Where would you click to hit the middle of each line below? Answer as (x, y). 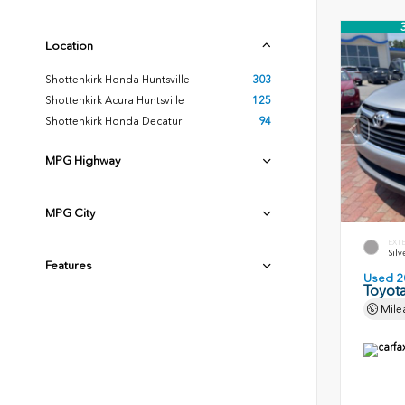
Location (69, 46)
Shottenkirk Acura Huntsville (115, 100)
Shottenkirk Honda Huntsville (118, 80)
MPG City (70, 213)
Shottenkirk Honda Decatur (113, 121)
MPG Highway (83, 160)
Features (69, 265)
